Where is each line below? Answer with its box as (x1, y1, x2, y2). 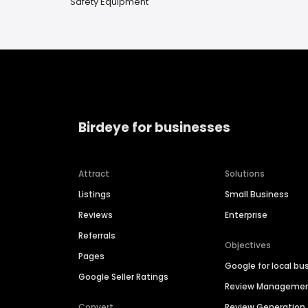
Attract (78, 168, 109, 180)
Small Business (225, 188, 289, 201)
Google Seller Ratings (78, 271, 168, 283)
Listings (78, 188, 111, 201)
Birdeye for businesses (78, 118, 230, 137)
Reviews (78, 209, 113, 221)
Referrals (78, 230, 115, 242)
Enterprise (225, 209, 268, 221)
